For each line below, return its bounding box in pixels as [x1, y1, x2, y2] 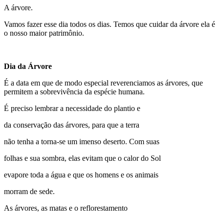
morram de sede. [4, 187, 55, 196]
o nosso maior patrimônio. [4, 29, 84, 38]
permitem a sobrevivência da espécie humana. [4, 88, 145, 96]
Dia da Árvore [4, 62, 52, 71]
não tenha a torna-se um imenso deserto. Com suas [4, 137, 159, 146]
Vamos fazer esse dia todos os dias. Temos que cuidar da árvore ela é [4, 20, 215, 29]
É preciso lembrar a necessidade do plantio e [4, 104, 140, 113]
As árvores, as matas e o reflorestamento [4, 204, 128, 213]
